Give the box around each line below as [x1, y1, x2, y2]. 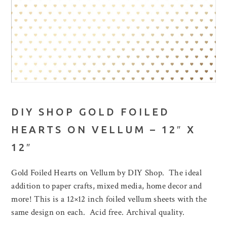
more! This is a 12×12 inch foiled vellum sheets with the [11, 194, 207, 205]
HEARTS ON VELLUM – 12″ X [11, 124, 196, 136]
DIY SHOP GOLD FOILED [11, 106, 170, 118]
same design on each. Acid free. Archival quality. [11, 207, 185, 218]
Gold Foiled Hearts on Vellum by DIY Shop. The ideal [11, 167, 202, 179]
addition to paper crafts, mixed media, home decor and [11, 180, 202, 192]
